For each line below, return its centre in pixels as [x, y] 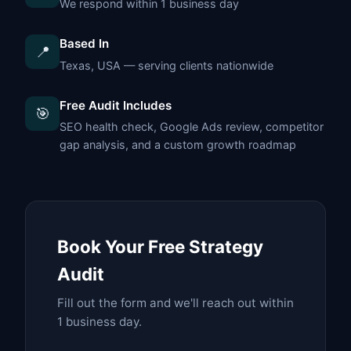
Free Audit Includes [116, 105]
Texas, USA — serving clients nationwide [166, 65]
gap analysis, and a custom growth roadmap [178, 144]
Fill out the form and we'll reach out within [175, 302]
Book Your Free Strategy [160, 246]
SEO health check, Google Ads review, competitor [192, 126]
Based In [84, 44]
